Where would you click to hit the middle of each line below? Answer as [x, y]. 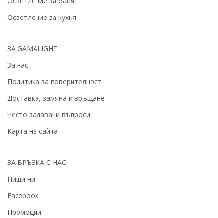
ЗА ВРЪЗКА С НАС [37, 163]
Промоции [24, 212]
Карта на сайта [33, 131]
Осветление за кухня [42, 18]
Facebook [23, 196]
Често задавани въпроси [49, 115]
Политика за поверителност [54, 82]
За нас [18, 65]
